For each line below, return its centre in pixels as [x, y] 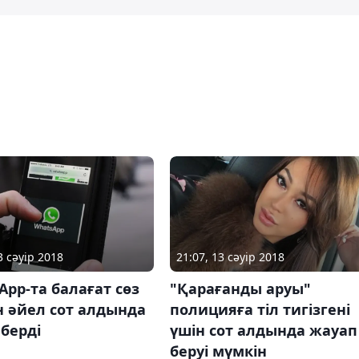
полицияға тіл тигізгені [260, 310]
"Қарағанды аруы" [240, 289]
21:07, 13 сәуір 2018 [230, 257]
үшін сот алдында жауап [263, 331]
